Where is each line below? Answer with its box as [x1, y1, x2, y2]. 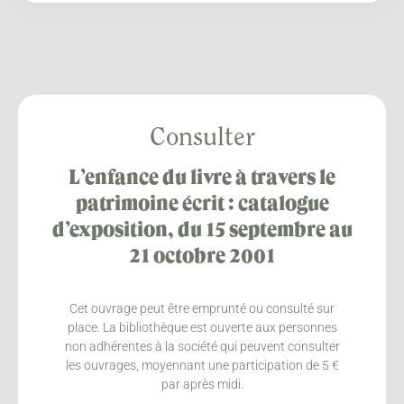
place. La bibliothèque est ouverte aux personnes [67, 319, 337, 335]
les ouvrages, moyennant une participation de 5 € [65, 357, 339, 372]
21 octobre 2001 [129, 246, 275, 267]
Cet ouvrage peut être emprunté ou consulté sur [69, 300, 335, 316]
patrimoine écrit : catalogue [75, 194, 329, 215]
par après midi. [161, 376, 243, 391]
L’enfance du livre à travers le [69, 168, 335, 188]
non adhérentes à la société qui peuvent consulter [64, 338, 340, 353]
